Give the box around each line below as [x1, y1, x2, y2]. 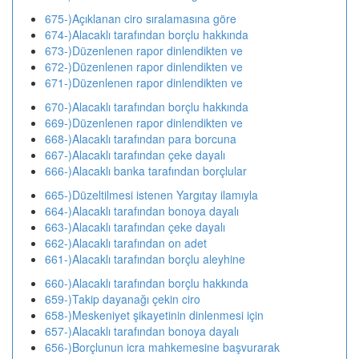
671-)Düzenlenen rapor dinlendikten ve [45, 75, 243, 91]
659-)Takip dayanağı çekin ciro [45, 291, 200, 307]
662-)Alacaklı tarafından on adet [45, 235, 207, 251]
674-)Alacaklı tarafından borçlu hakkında [45, 26, 248, 42]
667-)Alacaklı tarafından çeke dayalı [45, 147, 225, 163]
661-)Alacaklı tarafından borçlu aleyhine [45, 251, 245, 267]
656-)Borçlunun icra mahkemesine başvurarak [45, 339, 280, 355]
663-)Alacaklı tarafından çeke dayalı [45, 219, 225, 235]
